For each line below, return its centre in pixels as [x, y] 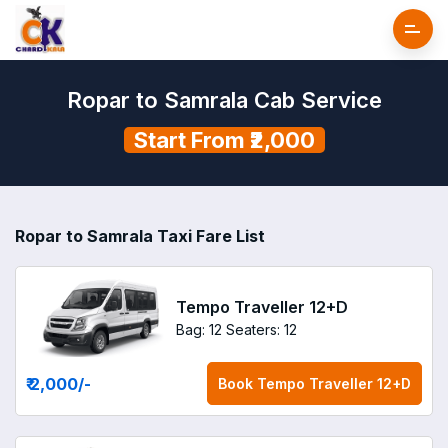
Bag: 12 [199, 329]
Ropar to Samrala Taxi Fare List [140, 236]
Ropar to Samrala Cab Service [224, 100]
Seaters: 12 [261, 329]
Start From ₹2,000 [224, 140]
